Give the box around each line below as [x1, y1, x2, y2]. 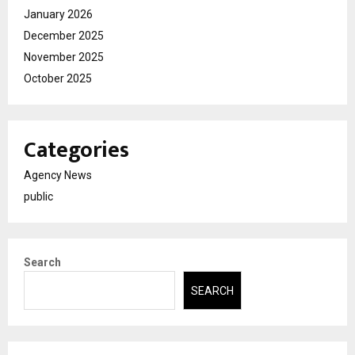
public [24, 190, 53, 204]
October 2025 [24, 72, 92, 86]
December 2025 [24, 29, 104, 43]
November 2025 [24, 51, 104, 64]
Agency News [24, 169, 92, 182]
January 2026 [24, 8, 93, 21]
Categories [24, 132, 129, 170]
